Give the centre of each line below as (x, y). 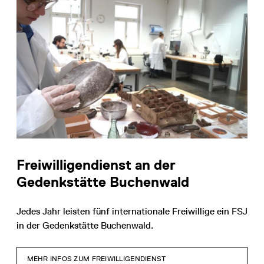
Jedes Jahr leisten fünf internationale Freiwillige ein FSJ (132, 211)
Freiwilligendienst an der (96, 164)
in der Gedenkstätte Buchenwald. (85, 225)
